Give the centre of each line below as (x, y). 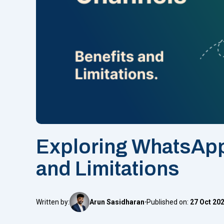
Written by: (53, 202)
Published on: (168, 202)
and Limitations (108, 168)
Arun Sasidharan (117, 202)
